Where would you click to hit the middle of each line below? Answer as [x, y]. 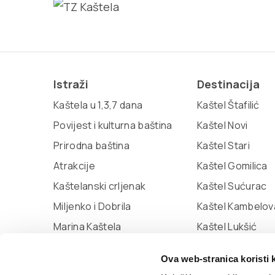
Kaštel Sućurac [232, 186]
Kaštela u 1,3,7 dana [98, 105]
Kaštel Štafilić [228, 105]
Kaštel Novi [223, 125]
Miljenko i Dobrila [92, 206]
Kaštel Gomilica [232, 166]
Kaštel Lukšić [227, 227]
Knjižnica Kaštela [92, 267]
